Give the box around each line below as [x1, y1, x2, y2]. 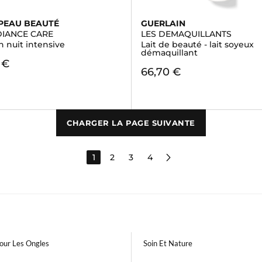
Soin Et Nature [143, 239, 192, 248]
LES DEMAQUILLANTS [140, 29, 232, 39]
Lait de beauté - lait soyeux [140, 39, 254, 50]
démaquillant [140, 47, 198, 58]
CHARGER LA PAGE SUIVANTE [67, 118, 195, 127]
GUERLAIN [140, 18, 185, 29]
